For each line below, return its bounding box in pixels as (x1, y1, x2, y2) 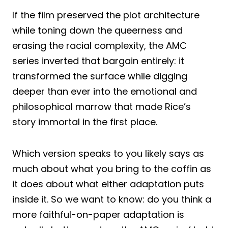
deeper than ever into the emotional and (12, 85, 197, 98)
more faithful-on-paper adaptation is (12, 208, 184, 221)
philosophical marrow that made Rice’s (12, 100, 191, 113)
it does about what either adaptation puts (12, 178, 204, 191)
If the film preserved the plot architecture (12, 9, 199, 22)
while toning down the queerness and (12, 24, 183, 37)
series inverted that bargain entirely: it (12, 54, 184, 68)
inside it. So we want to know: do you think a (12, 193, 211, 206)
